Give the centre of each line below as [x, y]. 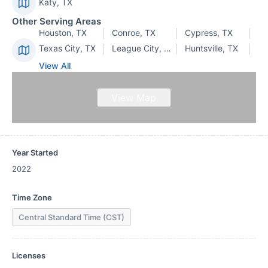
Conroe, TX [134, 33]
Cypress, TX [209, 33]
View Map [134, 97]
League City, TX [167, 48]
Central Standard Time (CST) [71, 217]
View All [55, 66]
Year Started [35, 153]
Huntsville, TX [211, 48]
